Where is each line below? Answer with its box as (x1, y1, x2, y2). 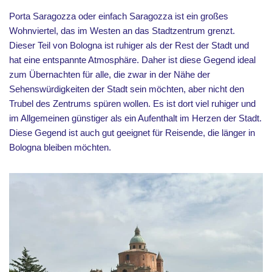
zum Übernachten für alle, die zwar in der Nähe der (9, 69, 210, 80)
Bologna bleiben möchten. (9, 141, 111, 152)
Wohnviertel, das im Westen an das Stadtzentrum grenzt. (9, 25, 235, 36)
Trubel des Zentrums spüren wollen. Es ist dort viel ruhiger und (9, 98, 256, 109)
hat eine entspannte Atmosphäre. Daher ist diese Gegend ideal (9, 54, 256, 65)
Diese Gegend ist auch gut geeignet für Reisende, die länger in (9, 127, 255, 138)
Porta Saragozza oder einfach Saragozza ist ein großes (9, 10, 228, 21)
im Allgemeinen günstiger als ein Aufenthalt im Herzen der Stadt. (9, 112, 262, 123)
